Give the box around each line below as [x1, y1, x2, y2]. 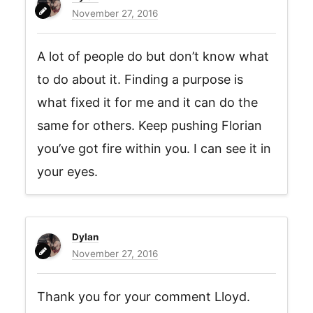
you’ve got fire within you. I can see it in [37, 141, 271, 156]
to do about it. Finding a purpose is [37, 72, 243, 87]
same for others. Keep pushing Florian [37, 118, 262, 133]
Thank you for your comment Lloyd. [37, 289, 250, 304]
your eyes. [37, 164, 98, 179]
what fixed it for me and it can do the [37, 95, 258, 110]
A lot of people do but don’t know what [37, 49, 269, 64]
